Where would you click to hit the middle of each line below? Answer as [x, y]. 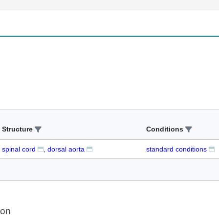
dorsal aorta [66, 149]
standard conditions [176, 149]
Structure [17, 129]
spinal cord [19, 149]
